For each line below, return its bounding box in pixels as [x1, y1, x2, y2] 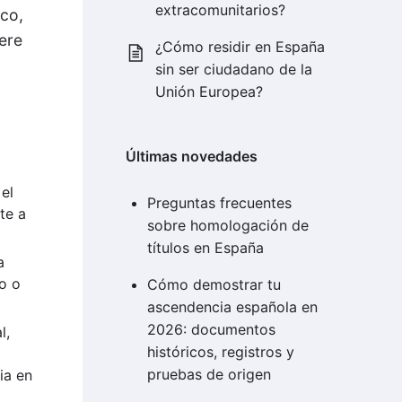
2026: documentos [146, 320, 275, 339]
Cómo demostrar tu [146, 275, 281, 294]
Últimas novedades [125, 147, 258, 166]
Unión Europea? [155, 83, 264, 101]
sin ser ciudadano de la [155, 60, 313, 79]
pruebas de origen [146, 365, 271, 384]
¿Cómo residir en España [155, 38, 326, 57]
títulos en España [146, 239, 264, 258]
